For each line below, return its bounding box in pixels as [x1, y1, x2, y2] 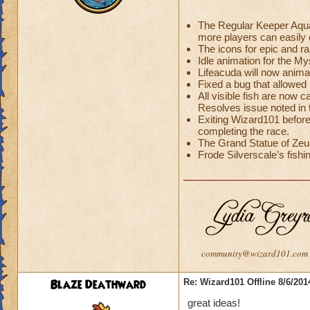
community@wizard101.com [201, 247, 308, 259]
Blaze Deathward [51, 277, 146, 293]
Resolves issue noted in [198, 102, 309, 113]
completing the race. [198, 125, 289, 137]
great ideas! [188, 297, 240, 309]
